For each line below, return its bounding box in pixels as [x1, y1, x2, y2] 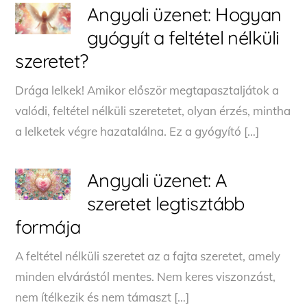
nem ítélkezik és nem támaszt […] [15, 289, 190, 304]
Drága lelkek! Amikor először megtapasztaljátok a [15, 82, 280, 97]
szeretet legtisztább [86, 191, 245, 215]
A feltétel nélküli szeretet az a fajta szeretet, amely [15, 248, 281, 263]
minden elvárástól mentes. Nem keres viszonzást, [15, 269, 276, 284]
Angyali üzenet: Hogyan [86, 2, 282, 26]
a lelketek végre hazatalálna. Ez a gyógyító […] [15, 123, 260, 138]
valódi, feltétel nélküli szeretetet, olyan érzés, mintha [15, 103, 291, 118]
